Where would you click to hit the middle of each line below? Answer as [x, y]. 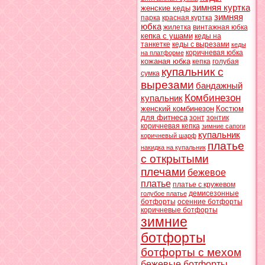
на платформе [162, 53]
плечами [163, 172]
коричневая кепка [170, 126]
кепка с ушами [167, 36]
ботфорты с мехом [191, 252]
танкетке [155, 44]
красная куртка [187, 18]
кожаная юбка [165, 61]
